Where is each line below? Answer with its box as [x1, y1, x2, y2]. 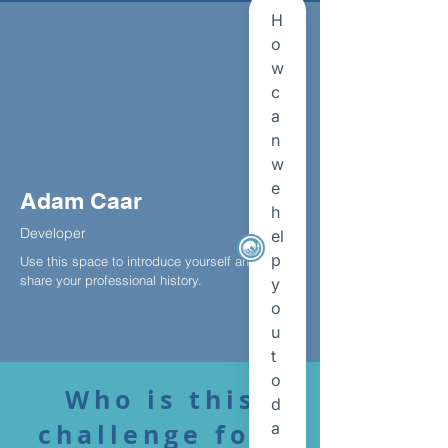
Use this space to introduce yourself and [20, 253, 257, 269]
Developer [20, 224, 86, 242]
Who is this [64, 382, 256, 417]
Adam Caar [20, 187, 142, 214]
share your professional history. [20, 272, 202, 288]
